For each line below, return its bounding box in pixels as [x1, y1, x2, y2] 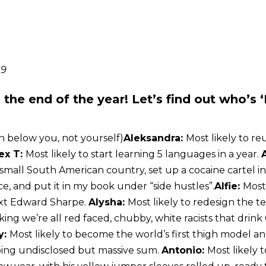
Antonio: [161, 245, 207, 256]
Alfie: [214, 180, 243, 192]
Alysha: [88, 197, 128, 208]
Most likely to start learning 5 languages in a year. [26, 148, 261, 160]
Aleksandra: [123, 132, 186, 144]
